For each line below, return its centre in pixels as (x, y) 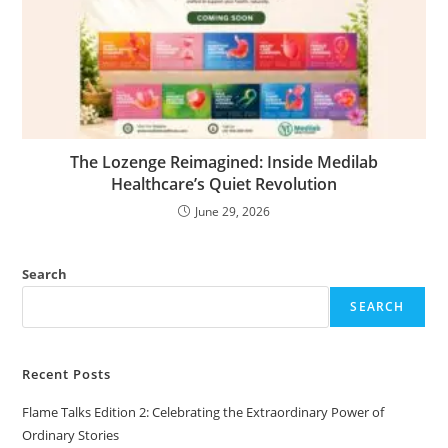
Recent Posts (67, 374)
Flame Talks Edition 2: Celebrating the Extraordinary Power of (203, 412)
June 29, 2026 (232, 212)
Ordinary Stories (71, 435)
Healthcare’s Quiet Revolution (224, 184)
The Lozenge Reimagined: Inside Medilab (224, 162)
